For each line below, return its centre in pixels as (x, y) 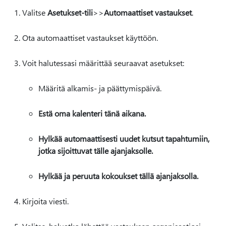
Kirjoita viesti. (45, 201)
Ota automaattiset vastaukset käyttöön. (90, 38)
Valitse (35, 12)
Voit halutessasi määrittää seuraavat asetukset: (103, 63)
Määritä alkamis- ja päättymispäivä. (100, 88)
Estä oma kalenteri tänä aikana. (92, 113)
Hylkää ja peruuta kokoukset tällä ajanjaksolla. (118, 176)
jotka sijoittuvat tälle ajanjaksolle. (96, 151)
